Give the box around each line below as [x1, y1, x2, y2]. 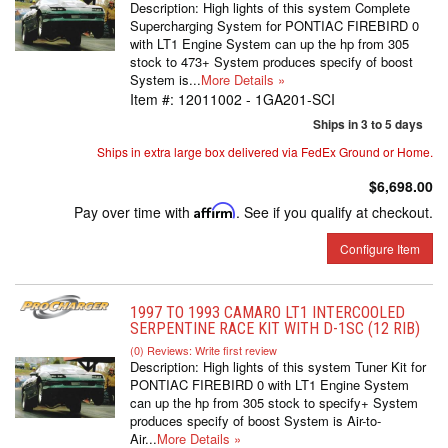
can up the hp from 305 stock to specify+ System [130, 393, 418, 412]
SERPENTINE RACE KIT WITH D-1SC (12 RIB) [130, 319, 420, 338]
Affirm [194, 202, 236, 219]
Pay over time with [74, 202, 194, 222]
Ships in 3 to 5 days [313, 115, 423, 133]
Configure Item [340, 240, 420, 257]
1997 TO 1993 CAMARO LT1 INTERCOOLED [130, 303, 405, 322]
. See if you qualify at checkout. [236, 202, 433, 222]
